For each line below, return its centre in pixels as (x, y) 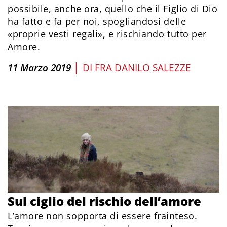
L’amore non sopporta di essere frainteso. (103, 216)
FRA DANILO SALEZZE (143, 68)
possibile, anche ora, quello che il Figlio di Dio (113, 8)
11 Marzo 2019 (39, 68)
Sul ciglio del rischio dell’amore (104, 201)
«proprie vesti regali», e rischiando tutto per (107, 34)
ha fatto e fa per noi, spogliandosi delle (97, 21)
